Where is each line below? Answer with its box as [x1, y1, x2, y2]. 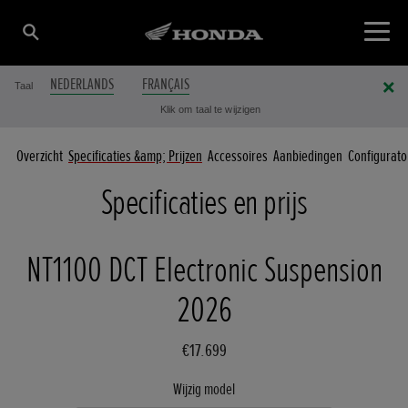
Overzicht [16, 146, 63, 167]
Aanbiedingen [273, 146, 342, 167]
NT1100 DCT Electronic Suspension [25, 248, 382, 293]
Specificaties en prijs [100, 180, 308, 226]
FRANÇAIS [142, 75, 189, 95]
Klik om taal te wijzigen [159, 104, 261, 116]
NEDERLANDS [50, 75, 114, 95]
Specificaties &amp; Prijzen [68, 146, 202, 167]
